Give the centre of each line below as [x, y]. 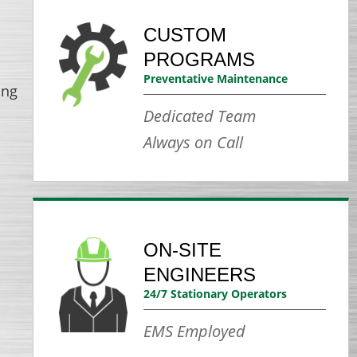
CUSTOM [185, 34]
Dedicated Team [200, 116]
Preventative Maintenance [216, 78]
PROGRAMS [200, 59]
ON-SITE [183, 249]
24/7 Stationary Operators [216, 293]
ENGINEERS [200, 274]
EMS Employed [195, 331]
